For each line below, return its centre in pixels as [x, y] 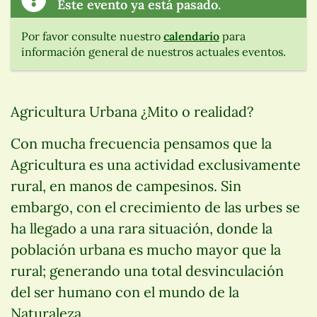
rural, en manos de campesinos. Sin [126, 186]
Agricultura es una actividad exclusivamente [156, 165]
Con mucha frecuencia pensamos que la [141, 144]
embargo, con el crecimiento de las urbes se [155, 207]
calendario [191, 36]
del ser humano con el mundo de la [125, 292]
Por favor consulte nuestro [92, 36]
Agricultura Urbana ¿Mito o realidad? [132, 112]
